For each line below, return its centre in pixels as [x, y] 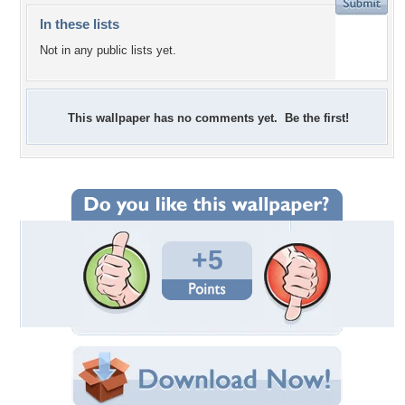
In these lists [80, 24]
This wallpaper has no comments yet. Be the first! [208, 118]
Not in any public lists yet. [108, 51]
